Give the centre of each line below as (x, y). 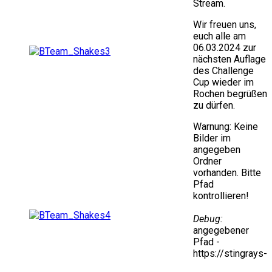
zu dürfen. (214, 106)
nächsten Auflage (229, 59)
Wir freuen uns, (225, 25)
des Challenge (223, 71)
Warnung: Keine (226, 127)
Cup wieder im (223, 83)
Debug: (208, 219)
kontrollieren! (221, 196)
